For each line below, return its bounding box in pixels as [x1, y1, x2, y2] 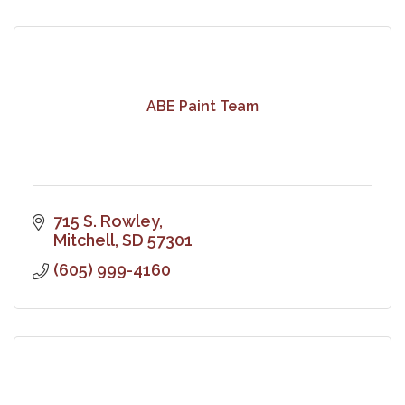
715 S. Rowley [52, 211, 159, 231]
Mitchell [52, 230, 115, 250]
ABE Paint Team [146, 98, 259, 116]
